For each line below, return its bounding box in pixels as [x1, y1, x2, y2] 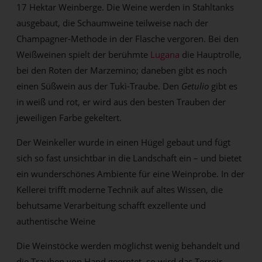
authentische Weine [16, 215, 96, 227]
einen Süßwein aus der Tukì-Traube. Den [16, 80, 182, 92]
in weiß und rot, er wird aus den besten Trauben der [16, 95, 226, 108]
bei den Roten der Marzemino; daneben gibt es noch [16, 64, 227, 76]
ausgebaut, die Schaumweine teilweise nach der [16, 16, 209, 29]
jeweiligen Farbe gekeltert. [16, 111, 122, 123]
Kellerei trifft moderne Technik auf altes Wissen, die [16, 183, 223, 195]
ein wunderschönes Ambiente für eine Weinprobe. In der [16, 167, 245, 180]
